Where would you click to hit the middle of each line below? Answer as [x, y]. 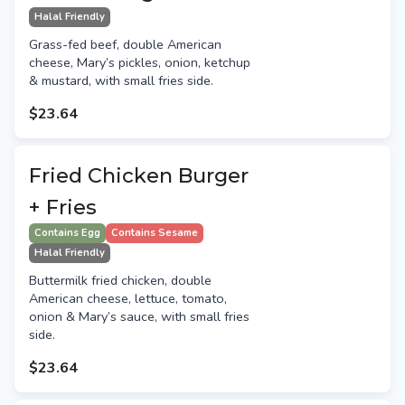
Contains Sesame [155, 233]
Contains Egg [67, 233]
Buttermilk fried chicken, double [120, 281]
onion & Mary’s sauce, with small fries [139, 317]
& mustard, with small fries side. [121, 81]
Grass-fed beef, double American [125, 45]
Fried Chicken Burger [139, 176]
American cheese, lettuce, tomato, [128, 299]
